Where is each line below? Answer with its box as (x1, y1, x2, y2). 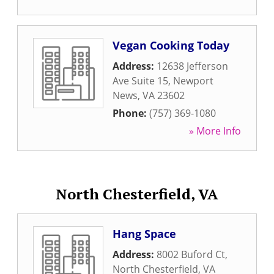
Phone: (113, 106, 149, 120)
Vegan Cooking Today (113, 38, 229, 53)
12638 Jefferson (157, 59, 228, 73)
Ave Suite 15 (113, 74, 168, 87)
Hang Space (113, 226, 176, 241)
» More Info (189, 124, 241, 138)
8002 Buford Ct (157, 248, 225, 261)
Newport (173, 74, 213, 87)
